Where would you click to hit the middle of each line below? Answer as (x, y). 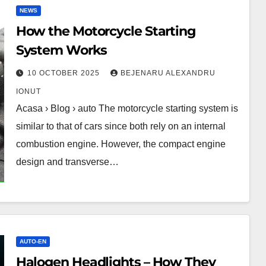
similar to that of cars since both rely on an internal (121, 126)
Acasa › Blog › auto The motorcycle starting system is (127, 108)
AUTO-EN (33, 241)
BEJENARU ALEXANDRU (168, 73)
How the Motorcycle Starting (105, 31)
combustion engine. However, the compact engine (121, 144)
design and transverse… (67, 162)
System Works (61, 50)
